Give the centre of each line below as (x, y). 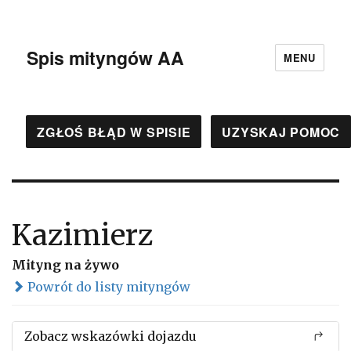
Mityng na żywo (65, 265)
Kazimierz (83, 235)
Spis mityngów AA (106, 57)
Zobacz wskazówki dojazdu (110, 336)
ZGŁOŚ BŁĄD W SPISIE (114, 132)
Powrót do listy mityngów (107, 287)
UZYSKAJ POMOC (281, 132)
